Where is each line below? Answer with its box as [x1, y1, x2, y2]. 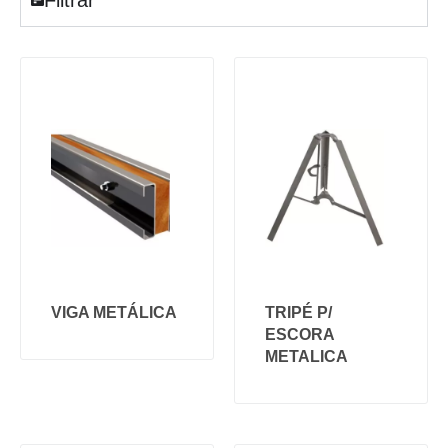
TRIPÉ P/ [265, 303, 332, 321]
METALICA [265, 347, 348, 365]
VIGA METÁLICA [51, 303, 177, 321]
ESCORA [265, 325, 334, 343]
